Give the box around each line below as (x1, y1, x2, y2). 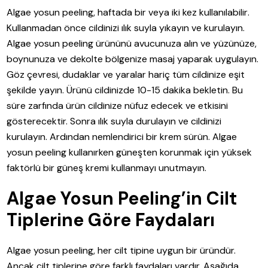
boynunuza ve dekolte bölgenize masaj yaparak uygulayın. (7, 52, 259, 65)
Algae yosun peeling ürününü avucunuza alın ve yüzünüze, (7, 36, 257, 50)
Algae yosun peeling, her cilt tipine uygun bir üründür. (7, 243, 236, 257)
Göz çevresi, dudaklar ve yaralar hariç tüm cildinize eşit (7, 68, 245, 81)
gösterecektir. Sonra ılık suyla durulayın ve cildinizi (7, 114, 222, 127)
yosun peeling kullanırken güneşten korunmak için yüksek (7, 145, 252, 159)
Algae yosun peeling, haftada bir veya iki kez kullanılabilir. (7, 5, 249, 19)
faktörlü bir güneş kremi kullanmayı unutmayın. (7, 161, 207, 174)
